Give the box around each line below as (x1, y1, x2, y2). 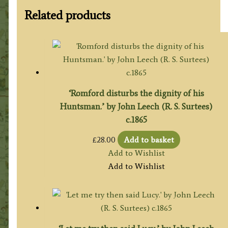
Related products (24, 7, 110, 22)
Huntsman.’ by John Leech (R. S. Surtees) (60, 101, 213, 111)
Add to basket (123, 134, 174, 145)
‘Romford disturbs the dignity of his (68, 88, 204, 98)
